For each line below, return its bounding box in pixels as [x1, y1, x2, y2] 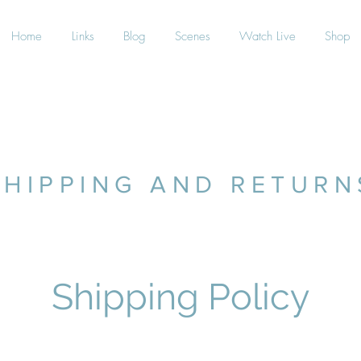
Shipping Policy [51, 275, 309, 318]
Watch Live [239, 28, 296, 44]
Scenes [175, 28, 210, 44]
